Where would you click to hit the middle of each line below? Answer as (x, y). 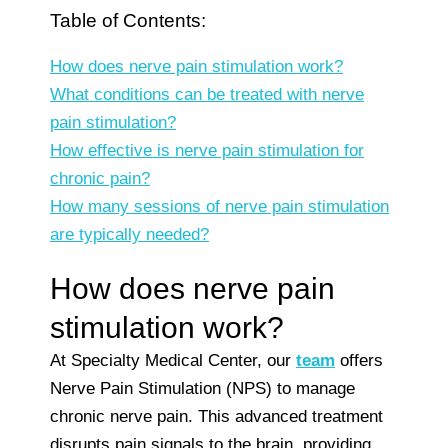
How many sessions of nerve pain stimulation (219, 206)
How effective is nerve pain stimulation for (207, 150)
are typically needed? (129, 234)
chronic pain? (100, 178)
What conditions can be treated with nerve (207, 94)
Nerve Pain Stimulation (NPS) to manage (202, 388)
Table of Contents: (128, 20)
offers (359, 360)
